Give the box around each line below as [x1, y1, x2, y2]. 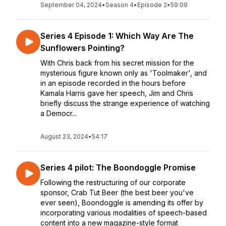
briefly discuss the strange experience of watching [40, 99, 210, 107]
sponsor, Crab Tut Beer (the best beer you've [40, 188, 194, 197]
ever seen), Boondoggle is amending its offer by [40, 198, 203, 207]
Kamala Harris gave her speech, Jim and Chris [40, 89, 193, 97]
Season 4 [105, 1, 134, 9]
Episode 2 [137, 1, 167, 9]
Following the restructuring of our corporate [40, 178, 186, 187]
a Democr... [40, 109, 77, 118]
